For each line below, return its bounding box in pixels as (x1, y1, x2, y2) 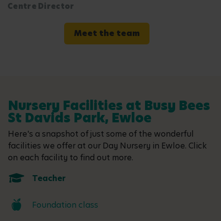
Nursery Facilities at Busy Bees (8, 97, 210, 115)
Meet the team (74, 28, 140, 39)
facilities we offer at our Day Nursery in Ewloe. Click (8, 140, 207, 152)
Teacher (32, 173, 66, 184)
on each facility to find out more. (8, 152, 133, 164)
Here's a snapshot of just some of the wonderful (8, 128, 194, 140)
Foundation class (32, 199, 98, 211)
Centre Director (7, 1, 74, 12)
